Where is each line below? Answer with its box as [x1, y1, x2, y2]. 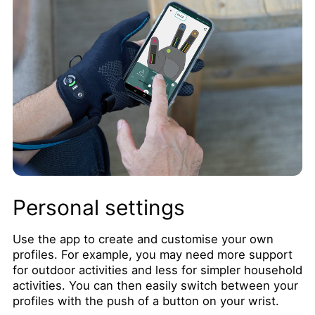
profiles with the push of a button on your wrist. [12, 293, 279, 308]
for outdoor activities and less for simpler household [12, 262, 302, 277]
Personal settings [12, 194, 185, 220]
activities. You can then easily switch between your [12, 278, 298, 292]
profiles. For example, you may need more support [12, 247, 292, 262]
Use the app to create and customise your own [12, 231, 274, 246]
